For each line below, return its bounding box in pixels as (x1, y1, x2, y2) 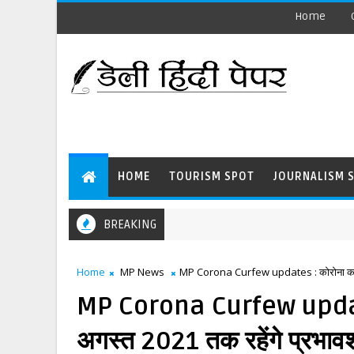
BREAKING (104, 217, 156, 232)
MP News (120, 265, 164, 279)
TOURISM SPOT (169, 170, 254, 183)
